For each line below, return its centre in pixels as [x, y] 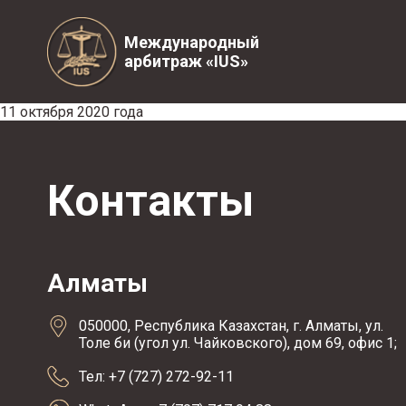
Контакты [150, 201]
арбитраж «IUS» [186, 61]
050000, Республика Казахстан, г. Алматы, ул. [231, 326]
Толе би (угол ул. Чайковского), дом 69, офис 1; [238, 343]
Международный [192, 42]
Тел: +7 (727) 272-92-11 [156, 377]
